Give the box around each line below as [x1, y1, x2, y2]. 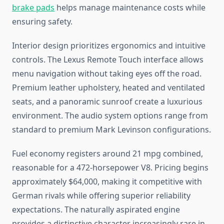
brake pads [12, 2, 54, 13]
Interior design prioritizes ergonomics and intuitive [12, 40, 205, 51]
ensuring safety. [12, 16, 72, 27]
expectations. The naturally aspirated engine [12, 204, 180, 215]
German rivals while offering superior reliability [12, 190, 190, 201]
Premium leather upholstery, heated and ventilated [12, 82, 205, 93]
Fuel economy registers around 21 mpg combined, [12, 148, 203, 159]
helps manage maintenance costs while [54, 2, 205, 13]
